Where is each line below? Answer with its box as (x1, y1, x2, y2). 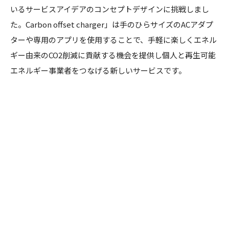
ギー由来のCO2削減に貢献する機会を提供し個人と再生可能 (10, 49, 216, 60)
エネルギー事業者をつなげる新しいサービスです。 (10, 64, 186, 76)
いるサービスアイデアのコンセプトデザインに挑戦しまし (10, 3, 209, 14)
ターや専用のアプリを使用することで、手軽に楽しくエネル (10, 34, 217, 45)
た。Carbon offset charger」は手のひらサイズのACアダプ (10, 18, 213, 30)
